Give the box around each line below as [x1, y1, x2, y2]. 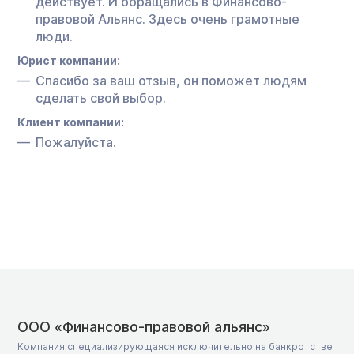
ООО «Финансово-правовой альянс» [17, 318, 270, 335]
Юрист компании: [17, 53, 120, 67]
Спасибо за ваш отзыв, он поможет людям [36, 72, 307, 88]
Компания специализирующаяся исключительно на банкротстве [17, 340, 333, 352]
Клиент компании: [17, 115, 124, 129]
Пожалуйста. [36, 134, 116, 150]
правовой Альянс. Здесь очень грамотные [36, 10, 299, 27]
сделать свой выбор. [36, 89, 166, 106]
